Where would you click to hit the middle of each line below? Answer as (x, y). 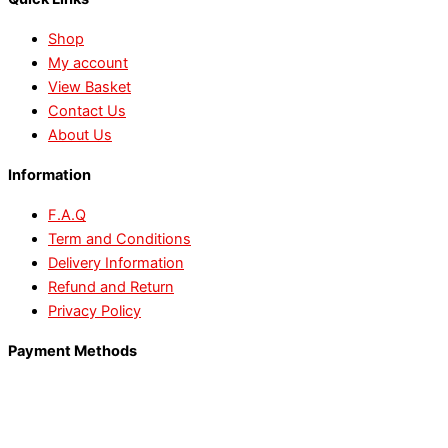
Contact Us (87, 111)
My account (88, 63)
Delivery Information (116, 263)
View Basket (89, 87)
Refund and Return (111, 287)
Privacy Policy (94, 311)
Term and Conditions (119, 239)
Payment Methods (72, 350)
